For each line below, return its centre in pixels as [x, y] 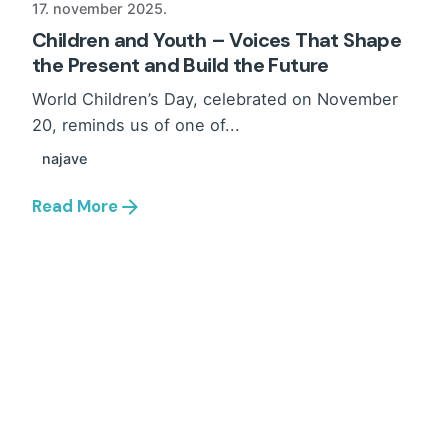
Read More [75, 207]
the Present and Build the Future [180, 64]
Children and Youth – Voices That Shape [217, 39]
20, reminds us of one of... [136, 124]
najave [65, 158]
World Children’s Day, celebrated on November [215, 98]
